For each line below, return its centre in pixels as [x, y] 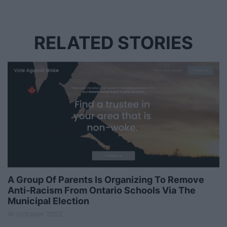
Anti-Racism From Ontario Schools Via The [102, 191]
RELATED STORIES [113, 43]
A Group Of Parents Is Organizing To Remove [106, 180]
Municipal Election [48, 201]
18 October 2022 [35, 214]
